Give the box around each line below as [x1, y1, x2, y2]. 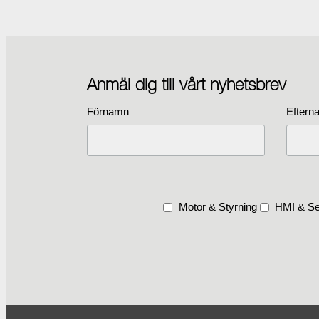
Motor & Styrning [178, 200, 257, 213]
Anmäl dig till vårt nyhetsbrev [87, 73, 286, 94]
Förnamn [87, 105, 129, 117]
